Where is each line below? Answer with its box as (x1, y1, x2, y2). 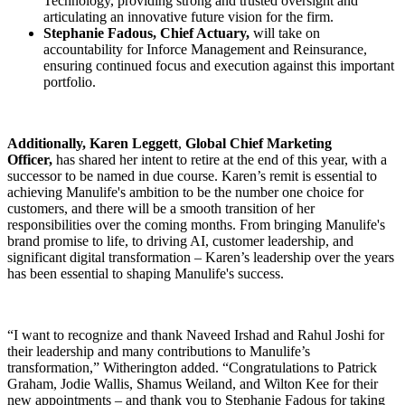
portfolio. (43, 73, 99, 89)
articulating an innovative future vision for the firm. (43, 8, 337, 24)
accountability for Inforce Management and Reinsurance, (43, 41, 367, 57)
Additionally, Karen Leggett (7, 135, 178, 151)
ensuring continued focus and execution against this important (43, 57, 394, 73)
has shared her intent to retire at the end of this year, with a (52, 151, 387, 167)
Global (185, 135, 226, 151)
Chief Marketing (230, 135, 332, 151)
